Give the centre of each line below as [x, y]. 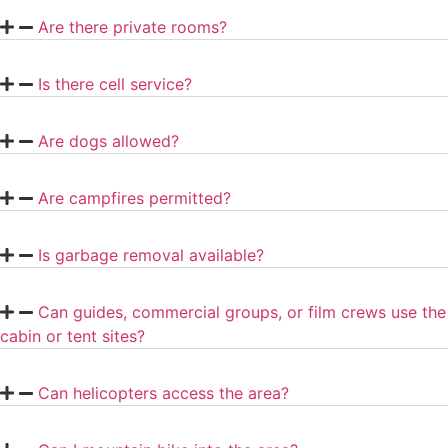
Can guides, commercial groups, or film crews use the [242, 312]
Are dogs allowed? [108, 141]
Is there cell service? [115, 84]
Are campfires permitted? [134, 198]
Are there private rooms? [132, 27]
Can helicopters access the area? [163, 393]
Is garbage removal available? [151, 255]
